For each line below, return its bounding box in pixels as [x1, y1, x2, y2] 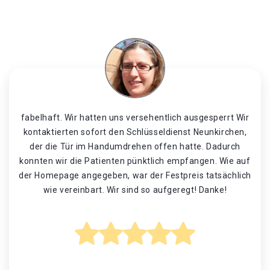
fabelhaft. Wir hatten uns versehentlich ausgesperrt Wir [20, 113, 250, 122]
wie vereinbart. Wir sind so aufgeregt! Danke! [43, 185, 227, 195]
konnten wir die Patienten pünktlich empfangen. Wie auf [19, 156, 251, 166]
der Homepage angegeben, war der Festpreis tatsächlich [19, 171, 251, 180]
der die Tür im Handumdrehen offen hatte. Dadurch [30, 142, 240, 151]
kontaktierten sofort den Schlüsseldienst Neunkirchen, [23, 127, 247, 137]
